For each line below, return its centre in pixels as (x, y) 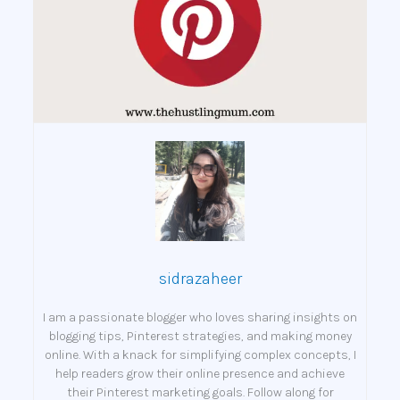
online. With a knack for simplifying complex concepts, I (200, 354)
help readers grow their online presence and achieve (200, 373)
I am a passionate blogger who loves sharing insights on (200, 317)
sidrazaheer (200, 278)
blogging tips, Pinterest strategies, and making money (200, 336)
